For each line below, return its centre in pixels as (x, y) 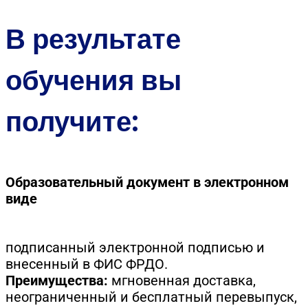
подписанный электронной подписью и (135, 247)
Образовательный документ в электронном (147, 183)
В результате (93, 39)
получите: (72, 121)
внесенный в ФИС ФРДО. (87, 264)
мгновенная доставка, (182, 280)
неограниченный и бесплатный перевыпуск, (151, 297)
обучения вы (93, 80)
